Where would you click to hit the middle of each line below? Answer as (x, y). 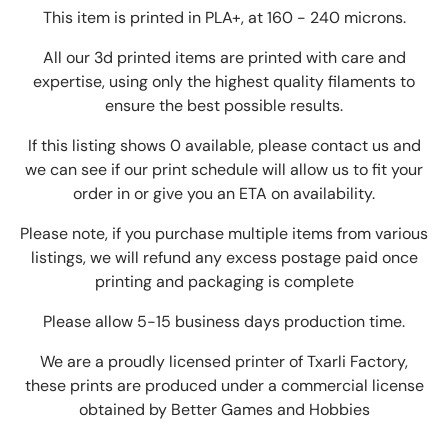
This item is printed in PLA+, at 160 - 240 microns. (224, 18)
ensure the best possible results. (224, 106)
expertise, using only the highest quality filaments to (224, 82)
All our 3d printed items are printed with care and (224, 58)
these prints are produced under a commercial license (224, 386)
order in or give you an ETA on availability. (224, 194)
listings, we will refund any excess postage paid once (224, 258)
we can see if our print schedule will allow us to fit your (224, 170)
